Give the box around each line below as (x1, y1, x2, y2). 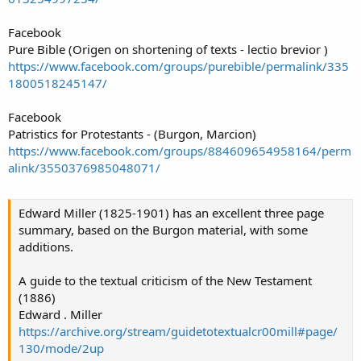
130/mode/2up (19, 340, 104, 357)
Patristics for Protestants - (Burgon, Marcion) (8, 125, 256, 142)
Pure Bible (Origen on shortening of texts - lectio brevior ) (8, 40, 328, 57)
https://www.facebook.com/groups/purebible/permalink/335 (8, 57, 349, 74)
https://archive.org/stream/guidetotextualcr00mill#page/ (19, 323, 338, 340)
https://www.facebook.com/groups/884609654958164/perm (8, 142, 351, 159)
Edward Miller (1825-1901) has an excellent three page (19, 205, 324, 222)
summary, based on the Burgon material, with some (19, 222, 308, 239)
